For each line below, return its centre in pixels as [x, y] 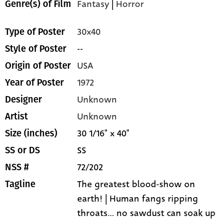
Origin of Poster [38, 66]
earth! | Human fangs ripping [138, 199]
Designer [23, 100]
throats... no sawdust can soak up [147, 213]
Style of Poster [36, 49]
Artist [16, 117]
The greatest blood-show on [136, 184]
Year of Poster [34, 83]
